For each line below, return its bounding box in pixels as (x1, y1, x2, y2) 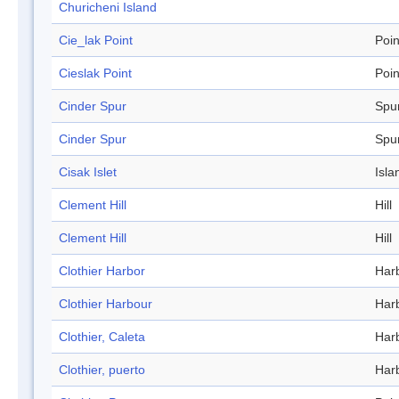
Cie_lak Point (59, 33, 133, 48)
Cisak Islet (59, 165, 117, 180)
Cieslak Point (59, 66, 132, 81)
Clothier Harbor (59, 264, 145, 279)
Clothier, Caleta (59, 330, 145, 345)
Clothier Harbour (59, 297, 152, 312)
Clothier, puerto (59, 362, 145, 378)
